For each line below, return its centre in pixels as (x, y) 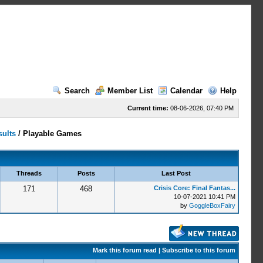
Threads (29, 173)
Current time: (148, 108)
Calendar (186, 91)
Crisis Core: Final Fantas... (194, 188)
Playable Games (53, 134)
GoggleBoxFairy (212, 205)
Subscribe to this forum (198, 250)
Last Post (176, 173)
